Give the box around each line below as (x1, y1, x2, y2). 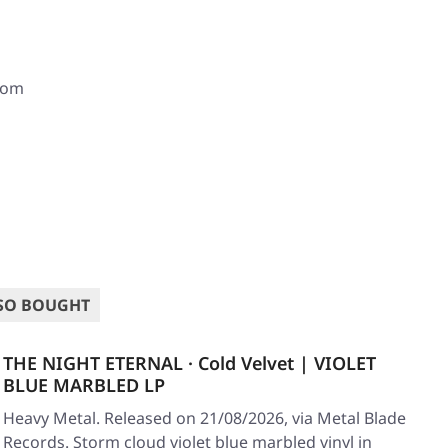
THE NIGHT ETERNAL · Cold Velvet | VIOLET (3, 351, 376, 375)
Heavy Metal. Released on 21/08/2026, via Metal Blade (3, 407, 406, 429)
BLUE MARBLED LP (3, 373, 165, 397)
